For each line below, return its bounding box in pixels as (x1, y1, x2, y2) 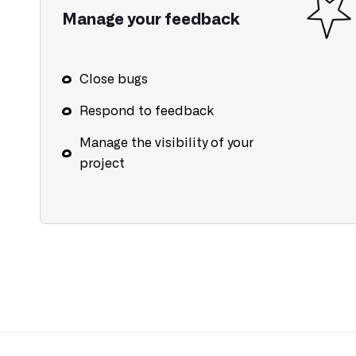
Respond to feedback (79, 105, 214, 118)
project (79, 157, 125, 170)
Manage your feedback (62, 12, 240, 28)
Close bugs (79, 73, 148, 86)
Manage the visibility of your (79, 137, 253, 149)
